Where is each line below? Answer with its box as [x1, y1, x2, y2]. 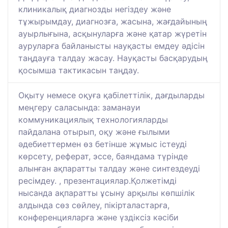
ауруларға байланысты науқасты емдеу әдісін [18, 41, 205, 51]
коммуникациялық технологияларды [18, 115, 168, 125]
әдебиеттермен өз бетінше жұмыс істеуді [18, 139, 187, 150]
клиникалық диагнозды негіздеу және [18, 4, 171, 15]
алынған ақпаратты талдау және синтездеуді [18, 163, 200, 174]
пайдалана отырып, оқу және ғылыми [18, 127, 170, 137]
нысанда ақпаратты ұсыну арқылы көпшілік [18, 188, 195, 198]
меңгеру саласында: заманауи [18, 102, 140, 113]
